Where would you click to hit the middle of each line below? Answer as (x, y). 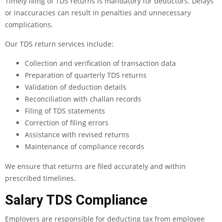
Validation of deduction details (76, 87)
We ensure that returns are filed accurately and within (95, 166)
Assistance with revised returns (77, 135)
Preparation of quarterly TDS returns (86, 75)
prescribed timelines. (40, 178)
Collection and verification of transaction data (100, 63)
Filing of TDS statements (65, 111)
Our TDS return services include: (59, 44)
